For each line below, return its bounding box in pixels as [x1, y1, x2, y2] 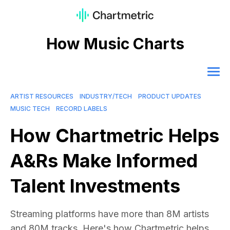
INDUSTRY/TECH [80, 92, 132, 101]
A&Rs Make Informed [10, 149, 198, 172]
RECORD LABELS [56, 105, 107, 113]
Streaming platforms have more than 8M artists [10, 208, 209, 220]
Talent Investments [10, 175, 180, 198]
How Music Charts [46, 34, 184, 53]
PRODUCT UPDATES [138, 92, 201, 101]
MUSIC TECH [10, 105, 50, 113]
